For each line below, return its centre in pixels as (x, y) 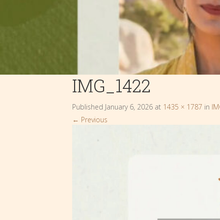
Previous (93, 120)
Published (89, 107)
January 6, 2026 (129, 107)
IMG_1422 (111, 85)
